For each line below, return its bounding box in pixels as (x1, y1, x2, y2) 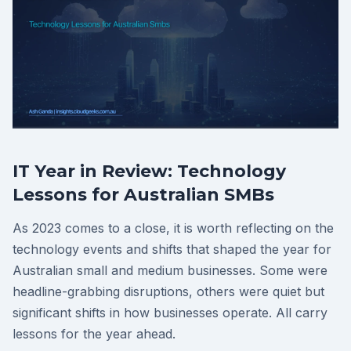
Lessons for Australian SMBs (13, 184, 274, 205)
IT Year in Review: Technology (13, 161, 286, 182)
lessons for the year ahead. (13, 326, 175, 342)
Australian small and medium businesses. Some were (13, 262, 327, 278)
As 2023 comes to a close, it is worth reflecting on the (13, 220, 334, 236)
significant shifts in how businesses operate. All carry (13, 305, 327, 320)
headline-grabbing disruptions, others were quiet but (13, 284, 324, 299)
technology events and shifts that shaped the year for (13, 241, 331, 257)
